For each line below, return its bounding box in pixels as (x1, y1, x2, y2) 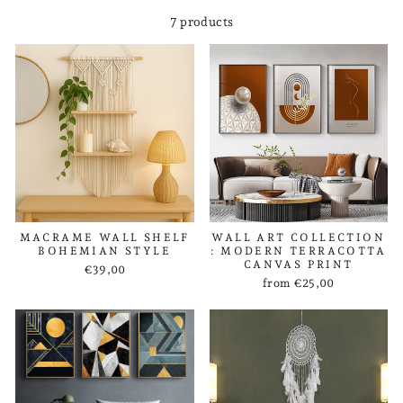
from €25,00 (262, 276, 335, 290)
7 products (169, 13, 234, 29)
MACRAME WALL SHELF (19, 231, 190, 244)
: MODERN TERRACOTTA (210, 245, 387, 257)
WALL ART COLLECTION (211, 231, 386, 244)
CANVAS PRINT (243, 258, 354, 271)
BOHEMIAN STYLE (38, 245, 172, 257)
